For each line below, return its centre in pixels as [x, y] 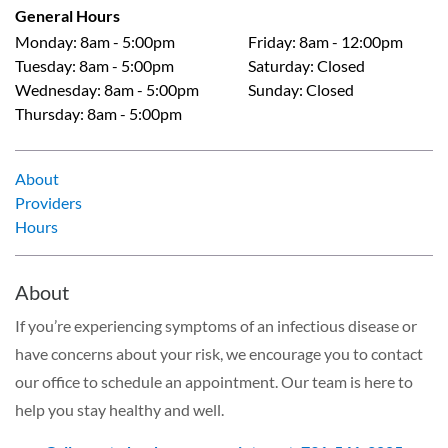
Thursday [47, 113]
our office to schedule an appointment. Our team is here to [214, 381]
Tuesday [43, 65]
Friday [270, 41]
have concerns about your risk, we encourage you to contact [219, 353]
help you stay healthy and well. [119, 409]
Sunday [273, 89]
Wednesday [56, 89]
